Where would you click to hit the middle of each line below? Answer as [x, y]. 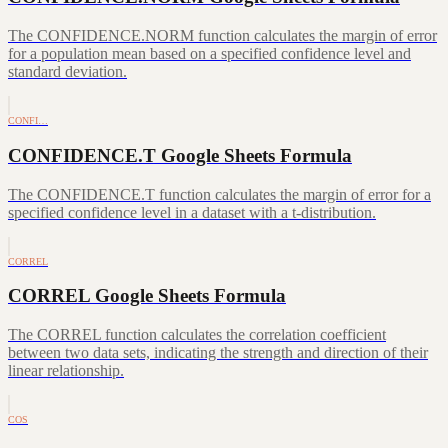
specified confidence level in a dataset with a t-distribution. [192, 212]
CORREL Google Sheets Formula [147, 296]
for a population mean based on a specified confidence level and [209, 54]
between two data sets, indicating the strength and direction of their [218, 352]
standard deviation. [67, 72]
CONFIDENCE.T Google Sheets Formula [180, 155]
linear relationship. [66, 370]
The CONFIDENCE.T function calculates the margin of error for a [219, 194]
